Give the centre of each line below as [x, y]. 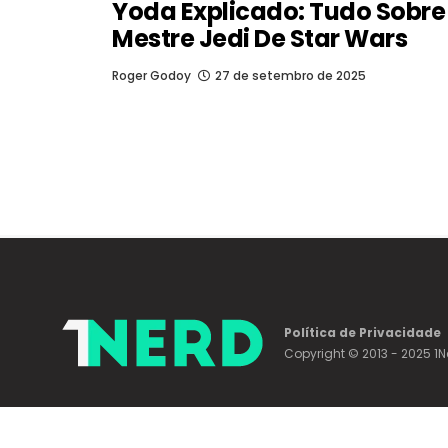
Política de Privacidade [362, 332]
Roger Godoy [151, 75]
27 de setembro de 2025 [290, 75]
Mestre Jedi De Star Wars [260, 38]
